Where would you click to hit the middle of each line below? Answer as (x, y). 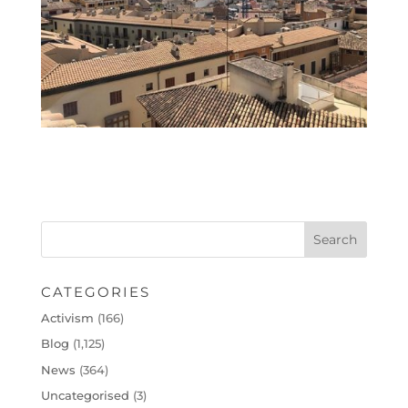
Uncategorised (85, 396)
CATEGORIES (95, 291)
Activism (67, 317)
